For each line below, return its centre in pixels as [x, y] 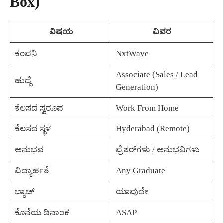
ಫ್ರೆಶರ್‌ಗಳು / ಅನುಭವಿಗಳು [158, 150]
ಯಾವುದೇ [132, 192]
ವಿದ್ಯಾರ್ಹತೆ [32, 171]
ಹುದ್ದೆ [23, 81]
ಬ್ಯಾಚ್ [25, 192]
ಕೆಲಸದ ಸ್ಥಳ [33, 129]
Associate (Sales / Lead [157, 75]
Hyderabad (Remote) [153, 129]
